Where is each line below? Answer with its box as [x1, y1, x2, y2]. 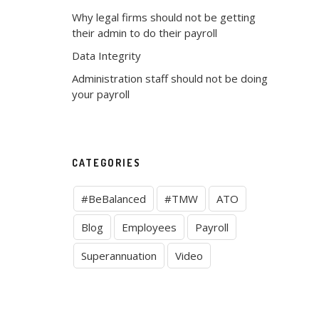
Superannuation [81, 249, 157, 263]
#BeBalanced [81, 192, 146, 206]
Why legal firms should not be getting [72, 10, 256, 24]
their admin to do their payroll [72, 26, 217, 40]
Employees [122, 220, 177, 234]
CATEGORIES [72, 157, 141, 169]
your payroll [72, 87, 130, 101]
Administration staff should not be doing [72, 71, 268, 85]
